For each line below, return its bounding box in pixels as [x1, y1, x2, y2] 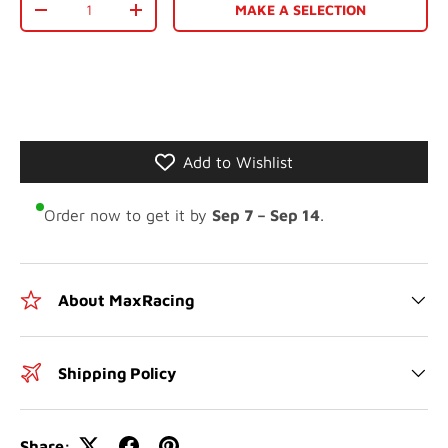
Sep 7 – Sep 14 [212, 205, 320, 224]
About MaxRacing [58, 290, 194, 309]
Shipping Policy [58, 363, 176, 382]
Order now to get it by [44, 205, 212, 224]
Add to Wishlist [183, 152, 293, 171]
